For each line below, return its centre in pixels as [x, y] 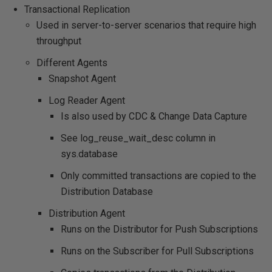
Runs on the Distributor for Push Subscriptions [159, 229]
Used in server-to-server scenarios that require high [146, 25]
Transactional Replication [77, 9]
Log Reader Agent [87, 100]
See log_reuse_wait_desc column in [138, 138]
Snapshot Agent [82, 79]
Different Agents [72, 63]
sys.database [89, 154]
